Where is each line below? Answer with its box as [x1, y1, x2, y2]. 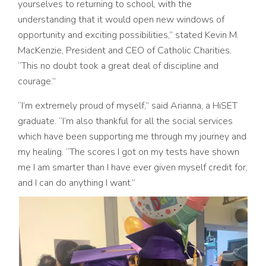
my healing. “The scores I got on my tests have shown [18, 145, 239, 159]
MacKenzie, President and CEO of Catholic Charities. [18, 44, 232, 58]
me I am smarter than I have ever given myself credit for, [18, 161, 248, 175]
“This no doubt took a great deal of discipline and [18, 59, 218, 73]
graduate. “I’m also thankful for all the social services [18, 115, 233, 128]
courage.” [18, 75, 58, 88]
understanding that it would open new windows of [18, 13, 224, 27]
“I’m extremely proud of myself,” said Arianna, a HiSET [18, 99, 237, 113]
